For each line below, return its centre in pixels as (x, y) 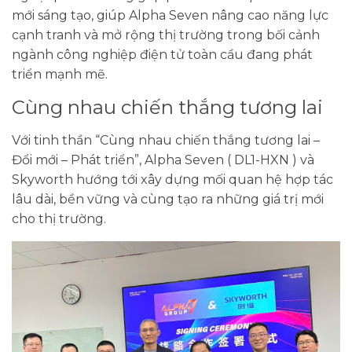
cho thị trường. (59, 218)
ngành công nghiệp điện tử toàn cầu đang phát (162, 54)
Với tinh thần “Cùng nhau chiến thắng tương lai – (166, 140)
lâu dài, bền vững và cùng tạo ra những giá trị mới (168, 199)
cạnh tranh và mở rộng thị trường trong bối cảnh (166, 35)
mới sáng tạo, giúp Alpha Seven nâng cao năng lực (170, 15)
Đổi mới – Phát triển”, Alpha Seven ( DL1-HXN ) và (163, 159)
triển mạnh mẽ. (60, 74)
